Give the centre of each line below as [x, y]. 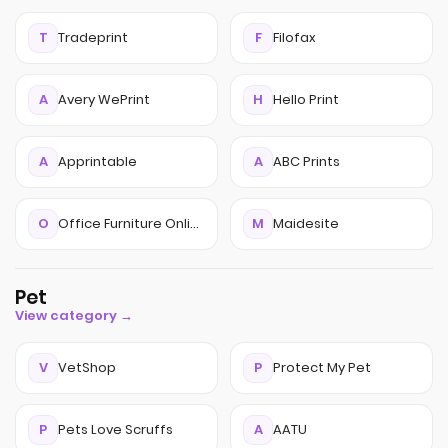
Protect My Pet [322, 367]
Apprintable [97, 161]
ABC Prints [306, 161]
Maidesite [306, 223]
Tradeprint [93, 37]
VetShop [87, 367]
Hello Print [306, 99]
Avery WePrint [104, 99]
